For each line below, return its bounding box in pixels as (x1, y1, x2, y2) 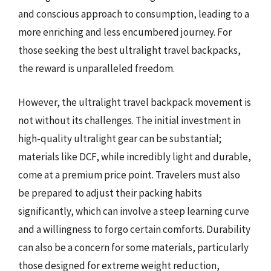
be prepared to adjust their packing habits (18, 186, 202, 200)
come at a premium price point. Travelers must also (18, 168, 240, 181)
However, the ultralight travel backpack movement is (18, 95, 251, 109)
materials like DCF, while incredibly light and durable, (18, 149, 251, 163)
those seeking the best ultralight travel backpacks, (18, 44, 241, 57)
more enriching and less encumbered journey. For (18, 25, 232, 39)
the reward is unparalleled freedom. (18, 62, 175, 75)
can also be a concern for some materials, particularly (18, 240, 249, 254)
